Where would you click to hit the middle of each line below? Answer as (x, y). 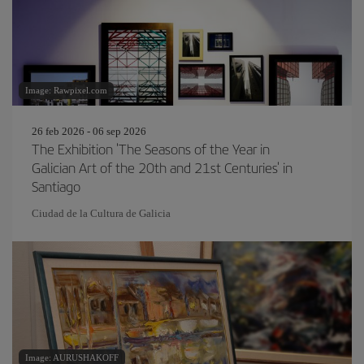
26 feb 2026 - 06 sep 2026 (89, 131)
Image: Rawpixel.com (66, 90)
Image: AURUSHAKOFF (72, 357)
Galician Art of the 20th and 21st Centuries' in (162, 167)
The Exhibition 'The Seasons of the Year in (151, 149)
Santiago (56, 186)
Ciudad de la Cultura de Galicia (101, 213)
